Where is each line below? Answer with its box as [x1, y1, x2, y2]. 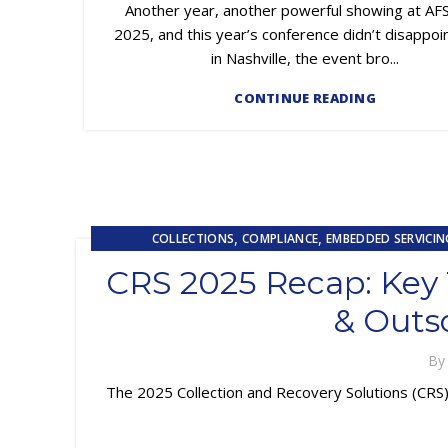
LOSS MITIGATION [281, 255, 390, 273]
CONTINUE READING [234, 89, 377, 108]
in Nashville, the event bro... [211, 48, 400, 69]
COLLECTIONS [151, 230, 235, 248]
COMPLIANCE [242, 230, 319, 248]
